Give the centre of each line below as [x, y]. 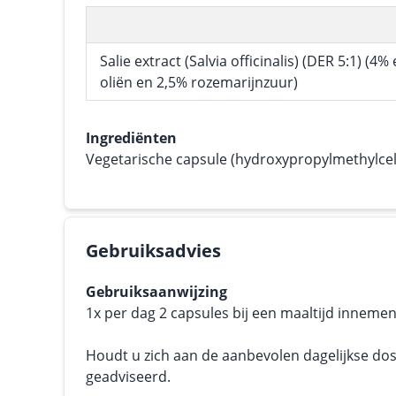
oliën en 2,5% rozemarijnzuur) [199, 82]
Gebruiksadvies [153, 251]
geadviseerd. [128, 377]
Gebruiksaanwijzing [156, 292]
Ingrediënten [131, 138]
